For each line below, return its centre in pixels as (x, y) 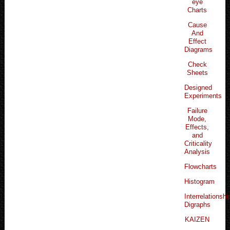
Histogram (200, 181)
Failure (197, 110)
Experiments (203, 95)
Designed (198, 87)
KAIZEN (197, 219)
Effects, (197, 127)
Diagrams (199, 49)
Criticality (198, 143)
